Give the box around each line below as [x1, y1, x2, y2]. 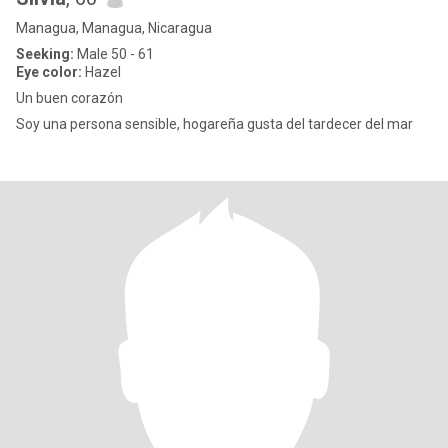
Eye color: [16, 64, 82, 80]
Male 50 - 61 [74, 46, 154, 62]
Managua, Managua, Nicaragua [16, 20, 212, 36]
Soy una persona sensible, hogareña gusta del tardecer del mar [16, 116, 413, 132]
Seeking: [16, 46, 74, 62]
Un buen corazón [16, 90, 123, 106]
